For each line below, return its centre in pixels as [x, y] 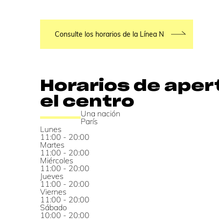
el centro [87, 102]
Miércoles [57, 161]
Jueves [52, 176]
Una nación [101, 114]
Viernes [53, 192]
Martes [52, 145]
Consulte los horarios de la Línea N [109, 34]
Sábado [54, 208]
